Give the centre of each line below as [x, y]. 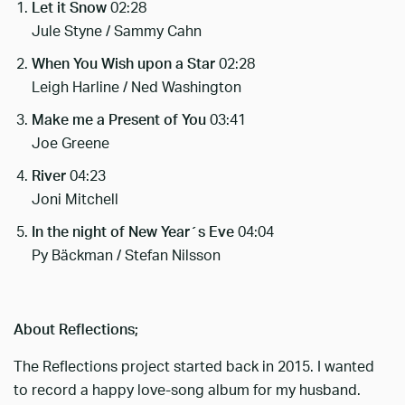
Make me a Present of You [121, 120]
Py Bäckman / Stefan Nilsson [126, 255]
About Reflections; [76, 330]
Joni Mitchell [75, 199]
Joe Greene [71, 143]
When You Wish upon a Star [125, 64]
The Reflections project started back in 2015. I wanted [194, 367]
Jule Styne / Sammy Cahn [117, 31]
